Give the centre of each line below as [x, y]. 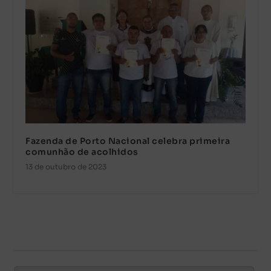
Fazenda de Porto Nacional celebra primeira [128, 141]
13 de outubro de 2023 [66, 166]
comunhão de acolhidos [82, 152]
